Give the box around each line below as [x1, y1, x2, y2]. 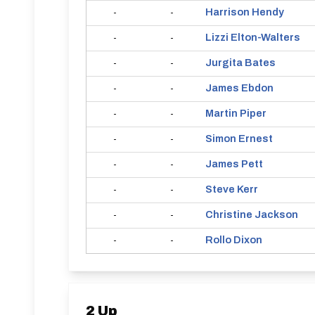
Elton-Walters [231, 32, 300, 43]
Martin [205, 108, 238, 119]
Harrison [205, 6, 250, 18]
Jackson [255, 209, 298, 220]
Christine [205, 209, 252, 220]
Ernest [238, 133, 273, 144]
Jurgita [205, 57, 243, 68]
